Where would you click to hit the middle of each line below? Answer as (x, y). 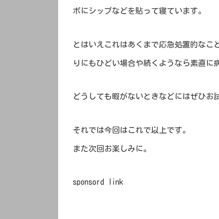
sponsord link (98, 182)
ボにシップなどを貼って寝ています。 (139, 11)
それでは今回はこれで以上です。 (131, 130)
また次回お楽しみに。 (112, 148)
